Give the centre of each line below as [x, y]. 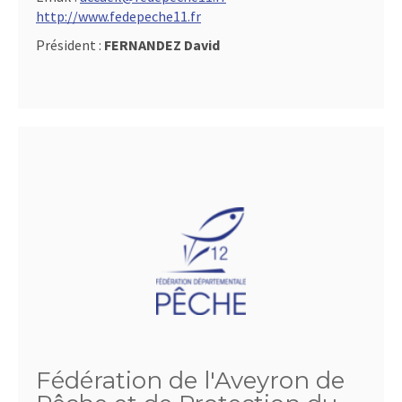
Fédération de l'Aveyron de [190, 380]
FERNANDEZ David [162, 45]
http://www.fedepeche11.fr [118, 16]
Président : [70, 45]
